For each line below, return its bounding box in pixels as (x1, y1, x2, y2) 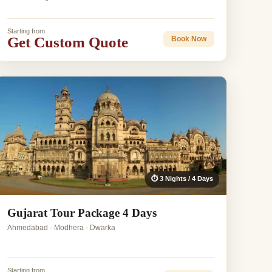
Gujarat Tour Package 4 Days (7, 206, 157, 220)
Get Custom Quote (7, 34, 129, 51)
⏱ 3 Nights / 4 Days (151, 175, 213, 183)
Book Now (171, 34, 206, 43)
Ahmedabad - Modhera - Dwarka (7, 223, 116, 233)
